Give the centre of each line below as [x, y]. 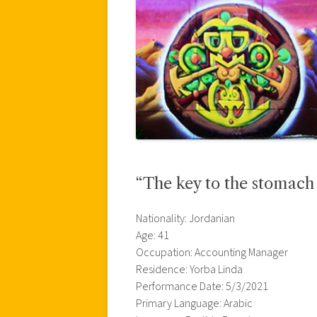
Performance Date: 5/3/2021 [202, 286]
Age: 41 [152, 235]
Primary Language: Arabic [194, 303]
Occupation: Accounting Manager [212, 252]
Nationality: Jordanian [185, 218]
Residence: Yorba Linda [189, 269]
